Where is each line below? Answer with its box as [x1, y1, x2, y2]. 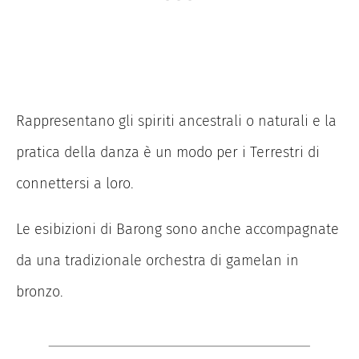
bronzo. [16, 282, 63, 301]
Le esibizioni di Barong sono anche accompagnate [16, 220, 339, 238]
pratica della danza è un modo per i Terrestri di [16, 143, 320, 161]
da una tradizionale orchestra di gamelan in [16, 251, 299, 269]
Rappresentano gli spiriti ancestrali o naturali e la [16, 111, 337, 130]
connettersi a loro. [16, 174, 134, 192]
